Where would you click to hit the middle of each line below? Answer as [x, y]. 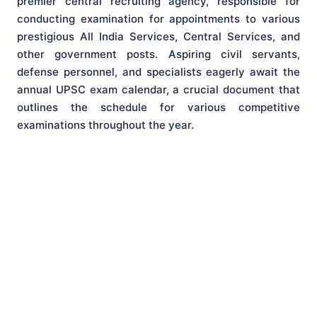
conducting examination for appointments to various [158, 19]
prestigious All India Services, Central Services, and [158, 37]
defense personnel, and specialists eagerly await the [158, 72]
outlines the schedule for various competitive [158, 108]
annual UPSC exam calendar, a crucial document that [158, 90]
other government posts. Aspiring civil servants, [158, 54]
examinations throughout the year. [105, 125]
